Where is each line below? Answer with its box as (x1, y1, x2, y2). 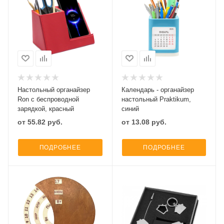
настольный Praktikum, (121, 95, 191, 103)
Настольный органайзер (17, 85, 90, 93)
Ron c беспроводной (17, 95, 79, 103)
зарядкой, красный (17, 104, 74, 112)
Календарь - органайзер (121, 85, 194, 93)
